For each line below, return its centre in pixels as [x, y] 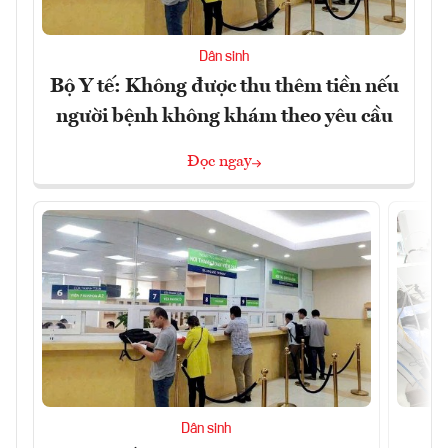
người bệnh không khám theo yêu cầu [224, 116]
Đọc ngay [219, 161]
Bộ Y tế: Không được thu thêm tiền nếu [224, 86]
